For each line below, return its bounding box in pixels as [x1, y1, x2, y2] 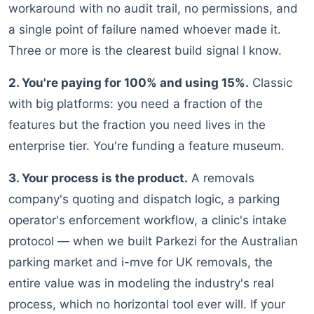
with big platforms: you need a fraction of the [8, 97, 263, 111]
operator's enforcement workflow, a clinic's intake [8, 213, 287, 228]
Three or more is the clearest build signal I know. [8, 43, 282, 58]
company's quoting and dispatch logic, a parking [8, 192, 280, 207]
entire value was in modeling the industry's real [8, 276, 274, 291]
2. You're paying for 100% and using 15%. [8, 76, 249, 90]
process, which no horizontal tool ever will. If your [8, 297, 285, 312]
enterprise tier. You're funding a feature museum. [8, 139, 285, 153]
